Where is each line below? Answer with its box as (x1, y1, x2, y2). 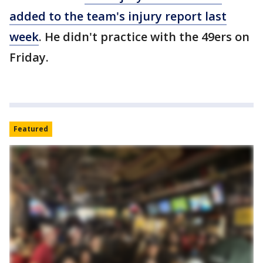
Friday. (9, 49, 52, 66)
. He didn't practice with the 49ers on (39, 29, 249, 45)
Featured (14, 124, 48, 134)
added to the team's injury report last (9, 8, 227, 25)
